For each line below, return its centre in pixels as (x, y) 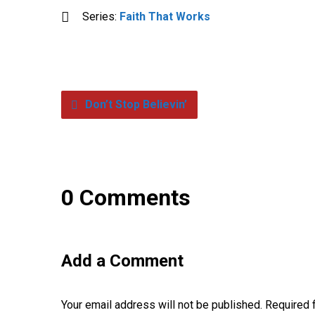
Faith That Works (165, 17)
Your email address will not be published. (162, 305)
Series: (101, 17)
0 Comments (126, 198)
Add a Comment (122, 261)
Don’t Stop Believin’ (135, 104)
